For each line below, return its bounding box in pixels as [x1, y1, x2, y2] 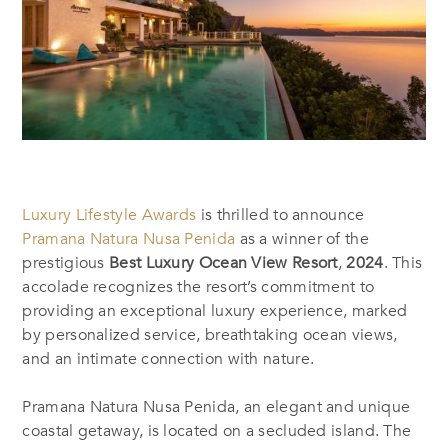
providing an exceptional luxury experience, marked [22, 299, 408, 322]
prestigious [22, 251, 110, 274]
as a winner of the [235, 227, 369, 250]
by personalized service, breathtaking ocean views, [22, 323, 398, 346]
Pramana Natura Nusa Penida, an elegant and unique [22, 395, 411, 418]
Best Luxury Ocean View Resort [109, 251, 338, 274]
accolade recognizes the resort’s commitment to [22, 275, 375, 298]
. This [383, 251, 423, 274]
